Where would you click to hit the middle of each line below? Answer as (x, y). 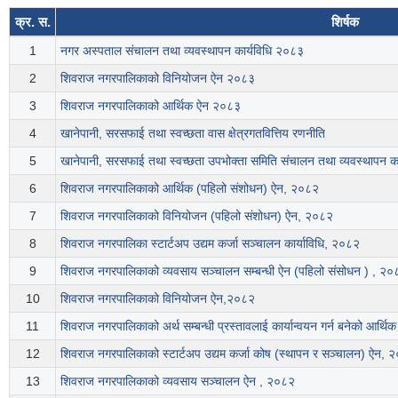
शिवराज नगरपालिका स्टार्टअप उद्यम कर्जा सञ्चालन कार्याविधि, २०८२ (210, 243)
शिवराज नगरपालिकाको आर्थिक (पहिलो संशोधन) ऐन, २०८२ (190, 188)
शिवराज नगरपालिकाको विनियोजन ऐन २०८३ (158, 78)
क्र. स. (32, 21)
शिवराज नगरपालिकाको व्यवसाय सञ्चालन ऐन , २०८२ (178, 381)
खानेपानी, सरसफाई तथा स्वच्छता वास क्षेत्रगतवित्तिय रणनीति (193, 133)
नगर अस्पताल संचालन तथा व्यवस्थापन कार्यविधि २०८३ (182, 50)
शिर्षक (345, 21)
